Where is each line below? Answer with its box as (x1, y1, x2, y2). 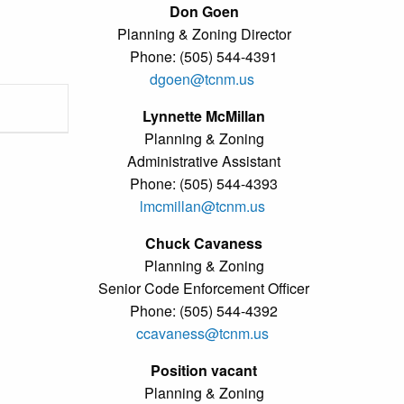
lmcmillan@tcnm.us (139, 195, 265, 216)
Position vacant (151, 359, 257, 381)
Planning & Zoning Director (116, 23, 291, 44)
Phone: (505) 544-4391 (130, 45, 278, 67)
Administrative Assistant (127, 150, 280, 171)
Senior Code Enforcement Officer (98, 277, 309, 298)
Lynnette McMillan (142, 105, 265, 126)
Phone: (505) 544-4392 (130, 299, 278, 321)
